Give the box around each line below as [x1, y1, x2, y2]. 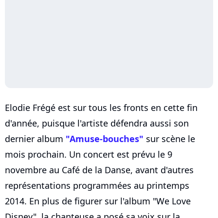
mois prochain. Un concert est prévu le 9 [5, 148, 172, 161]
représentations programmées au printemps [5, 180, 189, 192]
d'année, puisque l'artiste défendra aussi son [5, 117, 189, 129]
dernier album [5, 133, 66, 145]
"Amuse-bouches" [66, 133, 144, 145]
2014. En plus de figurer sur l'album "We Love [5, 195, 191, 207]
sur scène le [144, 133, 195, 145]
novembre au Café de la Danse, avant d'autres [5, 164, 194, 176]
